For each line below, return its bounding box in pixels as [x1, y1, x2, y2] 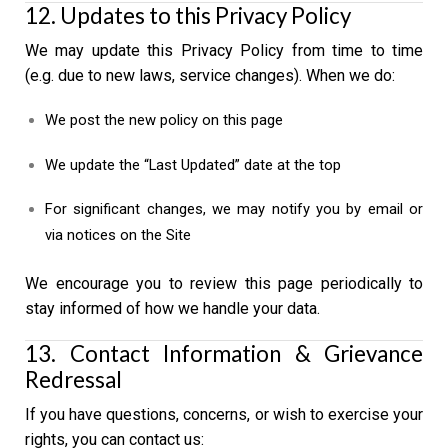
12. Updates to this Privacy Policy [25, 2, 351, 30]
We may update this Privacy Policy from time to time [25, 41, 423, 61]
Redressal [25, 365, 122, 393]
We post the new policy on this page [45, 111, 283, 129]
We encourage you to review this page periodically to [25, 274, 423, 294]
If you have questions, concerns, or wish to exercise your [25, 404, 423, 424]
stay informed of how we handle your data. [25, 299, 320, 319]
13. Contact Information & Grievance [25, 339, 423, 367]
